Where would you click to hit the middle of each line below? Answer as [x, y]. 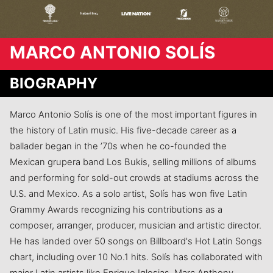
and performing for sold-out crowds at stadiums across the [134, 178]
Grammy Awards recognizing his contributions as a [116, 210]
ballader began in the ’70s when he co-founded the [118, 147]
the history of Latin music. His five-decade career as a [123, 131]
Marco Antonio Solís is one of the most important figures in [133, 115]
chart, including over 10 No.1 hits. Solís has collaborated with [136, 257]
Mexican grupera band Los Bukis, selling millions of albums [133, 162]
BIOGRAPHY [54, 83]
